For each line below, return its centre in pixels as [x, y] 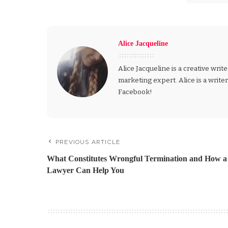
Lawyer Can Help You [85, 170]
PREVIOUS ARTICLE [88, 142]
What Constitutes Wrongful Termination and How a [137, 158]
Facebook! [135, 92]
